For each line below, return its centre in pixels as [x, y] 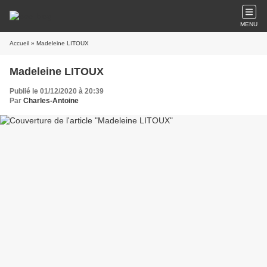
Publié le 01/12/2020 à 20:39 [57, 91]
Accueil [19, 43]
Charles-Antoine [51, 101]
